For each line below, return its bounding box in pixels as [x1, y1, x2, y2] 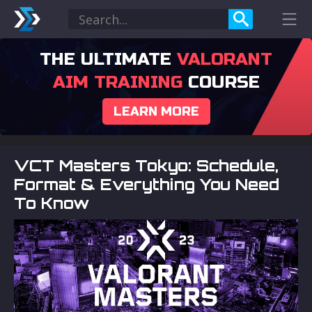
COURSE [182, 72, 260, 93]
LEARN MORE [113, 103, 199, 120]
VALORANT [177, 49, 272, 70]
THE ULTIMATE [40, 49, 177, 70]
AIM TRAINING [52, 72, 182, 93]
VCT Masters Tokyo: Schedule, [14, 156, 279, 175]
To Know [14, 194, 89, 212]
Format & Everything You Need [14, 175, 279, 194]
